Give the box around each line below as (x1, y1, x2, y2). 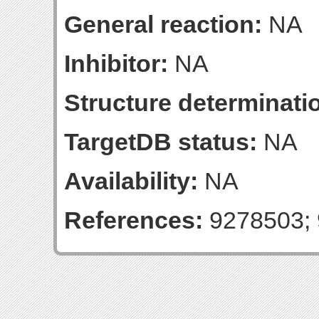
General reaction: (64, 11, 262, 38)
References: (64, 206, 203, 234)
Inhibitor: (64, 50, 168, 77)
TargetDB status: (64, 128, 257, 155)
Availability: (64, 167, 198, 194)
